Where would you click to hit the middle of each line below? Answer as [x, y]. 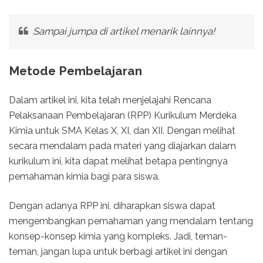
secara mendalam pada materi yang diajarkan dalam [122, 146]
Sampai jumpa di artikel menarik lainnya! [122, 31]
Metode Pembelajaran [75, 71]
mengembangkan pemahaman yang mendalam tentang [131, 221]
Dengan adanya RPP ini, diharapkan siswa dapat [112, 206]
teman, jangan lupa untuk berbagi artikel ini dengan [118, 252]
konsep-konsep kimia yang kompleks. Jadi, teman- [118, 237]
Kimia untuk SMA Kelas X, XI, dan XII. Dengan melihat [122, 131]
